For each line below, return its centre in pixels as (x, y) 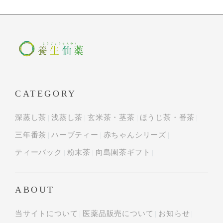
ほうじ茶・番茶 (167, 118)
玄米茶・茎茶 (111, 118)
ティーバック (39, 153)
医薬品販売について (118, 214)
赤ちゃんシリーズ (135, 135)
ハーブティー (75, 135)
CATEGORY (46, 94)
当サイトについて (47, 214)
